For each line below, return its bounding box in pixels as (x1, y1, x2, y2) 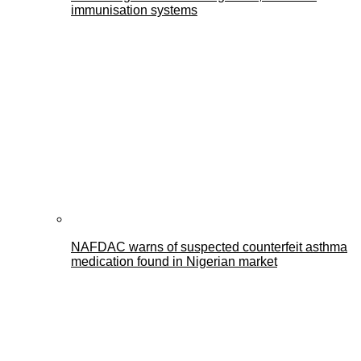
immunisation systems (71, 3, 197, 18)
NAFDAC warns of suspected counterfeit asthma (71, 240, 347, 255)
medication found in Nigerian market (71, 255, 277, 269)
